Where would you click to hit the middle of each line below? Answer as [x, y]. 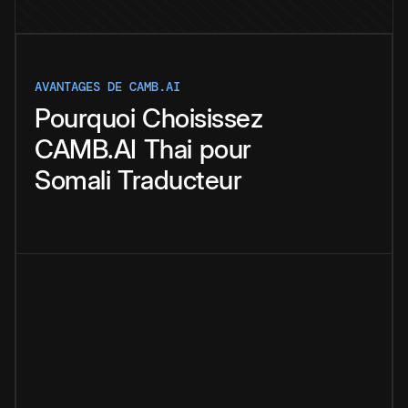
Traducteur [179, 180]
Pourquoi [85, 118]
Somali [72, 180]
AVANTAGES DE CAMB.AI [107, 87]
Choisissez [202, 118]
